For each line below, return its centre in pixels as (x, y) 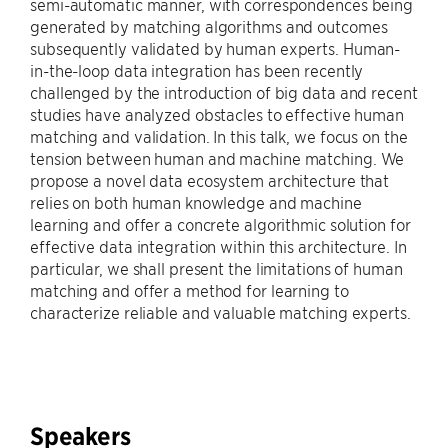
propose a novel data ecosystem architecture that (210, 180)
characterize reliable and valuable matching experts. (220, 312)
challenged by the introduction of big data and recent (224, 92)
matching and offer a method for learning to (189, 290)
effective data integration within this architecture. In (218, 246)
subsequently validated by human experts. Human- (215, 48)
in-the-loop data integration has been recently (197, 70)
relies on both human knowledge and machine (196, 202)
